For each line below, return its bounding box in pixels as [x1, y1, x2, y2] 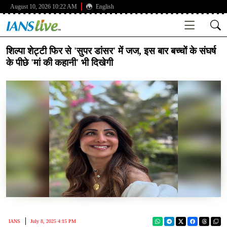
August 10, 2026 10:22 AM [10, 3, 77, 11]
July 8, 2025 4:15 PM [30, 218, 76, 224]
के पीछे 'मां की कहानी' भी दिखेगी [6, 57, 113, 68]
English [94, 3, 114, 11]
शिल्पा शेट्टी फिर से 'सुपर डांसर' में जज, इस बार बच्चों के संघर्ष [6, 46, 216, 56]
